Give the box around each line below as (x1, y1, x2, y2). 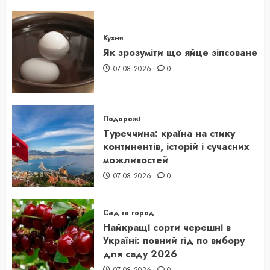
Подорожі (103, 113, 140, 124)
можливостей (103, 153, 168, 167)
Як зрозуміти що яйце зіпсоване (103, 46, 257, 60)
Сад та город (103, 207, 154, 218)
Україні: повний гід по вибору (103, 234, 245, 248)
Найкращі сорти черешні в (103, 221, 231, 234)
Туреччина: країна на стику (103, 127, 235, 140)
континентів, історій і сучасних (103, 140, 250, 154)
